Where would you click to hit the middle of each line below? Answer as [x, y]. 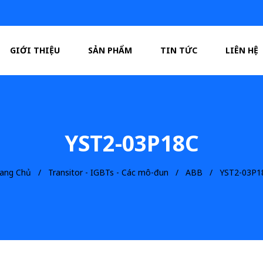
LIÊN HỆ [242, 50]
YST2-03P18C [131, 143]
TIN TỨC [179, 50]
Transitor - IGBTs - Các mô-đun [108, 172]
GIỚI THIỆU [35, 50]
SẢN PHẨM [110, 50]
